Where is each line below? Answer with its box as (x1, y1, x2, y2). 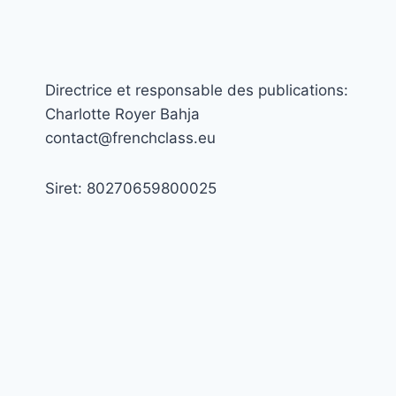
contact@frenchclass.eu (45, 129, 216, 148)
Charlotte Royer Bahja (45, 105, 200, 124)
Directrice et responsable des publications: (45, 81, 348, 100)
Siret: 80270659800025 (45, 179, 217, 198)
